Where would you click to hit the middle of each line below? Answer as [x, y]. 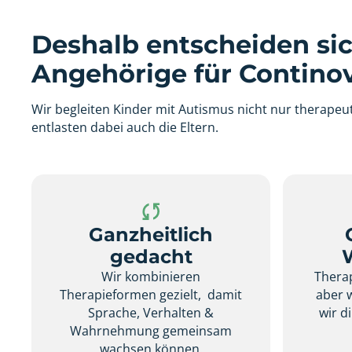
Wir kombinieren [151, 276]
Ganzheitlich [151, 234]
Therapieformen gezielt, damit [151, 294]
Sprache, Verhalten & [151, 312]
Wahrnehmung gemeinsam [151, 330]
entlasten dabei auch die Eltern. [125, 128]
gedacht [151, 256]
